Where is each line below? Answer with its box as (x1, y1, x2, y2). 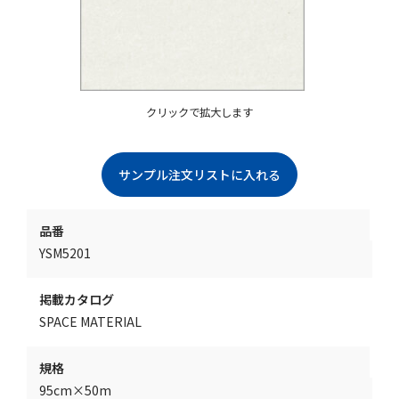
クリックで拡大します (146, 104, 253, 121)
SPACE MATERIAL (39, 313, 142, 331)
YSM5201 (39, 244, 91, 263)
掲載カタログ (39, 290, 114, 309)
